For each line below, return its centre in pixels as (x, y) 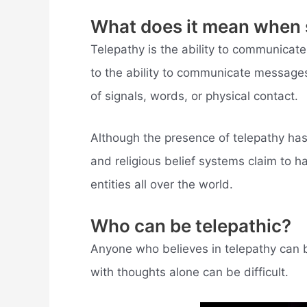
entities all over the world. (162, 185)
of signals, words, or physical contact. (194, 96)
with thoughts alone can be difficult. (189, 272)
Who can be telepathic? (191, 226)
